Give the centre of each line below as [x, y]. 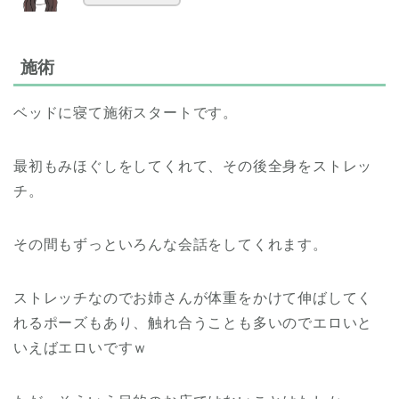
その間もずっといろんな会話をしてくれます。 [171, 245]
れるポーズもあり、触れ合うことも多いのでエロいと [193, 323]
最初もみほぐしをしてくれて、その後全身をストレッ [193, 167]
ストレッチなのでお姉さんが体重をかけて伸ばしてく [193, 298]
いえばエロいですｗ [81, 348]
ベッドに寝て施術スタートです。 [126, 113]
